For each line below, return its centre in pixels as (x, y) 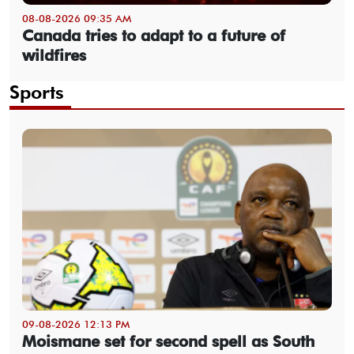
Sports (37, 92)
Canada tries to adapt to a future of (154, 36)
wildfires (54, 56)
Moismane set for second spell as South (168, 342)
